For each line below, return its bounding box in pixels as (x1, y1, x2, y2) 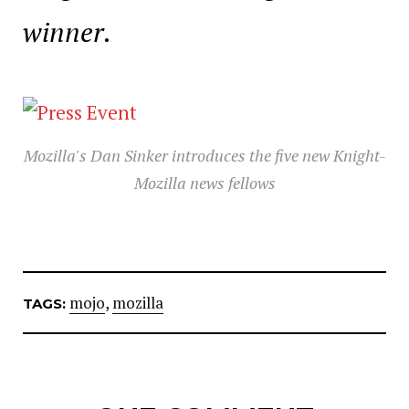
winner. (23, 13, 111, 50)
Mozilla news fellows (133, 172, 276, 194)
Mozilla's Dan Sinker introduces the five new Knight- (23, 144, 386, 167)
